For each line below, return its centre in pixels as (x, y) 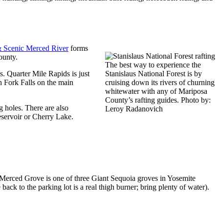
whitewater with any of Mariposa (156, 91)
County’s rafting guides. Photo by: (158, 100)
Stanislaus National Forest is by (153, 74)
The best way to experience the (153, 65)
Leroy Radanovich (134, 109)
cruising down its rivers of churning (160, 83)
